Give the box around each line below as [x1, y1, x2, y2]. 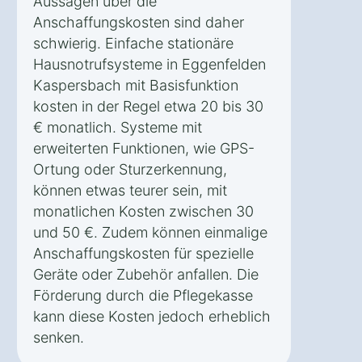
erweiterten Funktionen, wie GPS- [33, 139, 255, 157]
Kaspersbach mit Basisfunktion [33, 76, 238, 94]
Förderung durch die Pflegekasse [33, 286, 253, 304]
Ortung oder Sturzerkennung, [33, 160, 227, 178]
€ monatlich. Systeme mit [33, 118, 202, 136]
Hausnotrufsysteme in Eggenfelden [33, 55, 266, 73]
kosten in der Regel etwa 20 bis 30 [33, 97, 263, 115]
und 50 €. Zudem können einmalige [33, 223, 267, 241]
